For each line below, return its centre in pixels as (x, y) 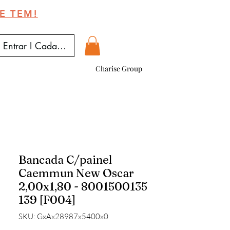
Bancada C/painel (65, 160)
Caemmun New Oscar (76, 173)
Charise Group (119, 69)
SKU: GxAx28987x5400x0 (63, 216)
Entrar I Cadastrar (39, 45)
